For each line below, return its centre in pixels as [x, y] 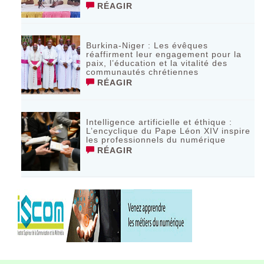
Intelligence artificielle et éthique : [159, 122]
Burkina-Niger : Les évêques [147, 46]
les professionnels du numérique [156, 140]
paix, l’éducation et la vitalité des [157, 63]
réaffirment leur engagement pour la [164, 55]
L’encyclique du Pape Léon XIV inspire [169, 131]
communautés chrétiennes [143, 72]
